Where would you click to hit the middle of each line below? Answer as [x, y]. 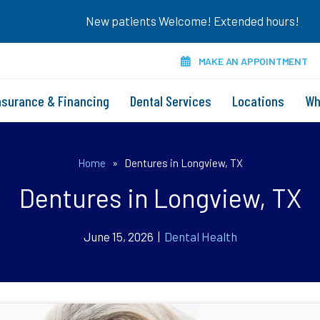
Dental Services [171, 101]
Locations [258, 101]
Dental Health [200, 236]
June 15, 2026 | [124, 236]
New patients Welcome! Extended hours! [192, 20]
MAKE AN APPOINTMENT [253, 61]
